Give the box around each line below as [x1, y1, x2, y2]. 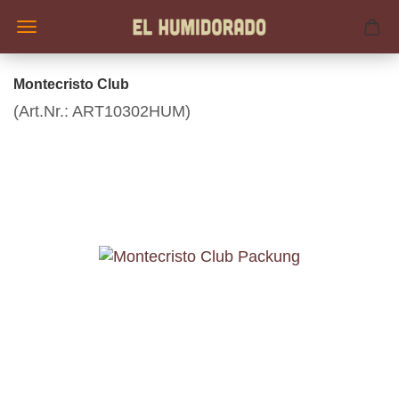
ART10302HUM [72, 102, 185, 120]
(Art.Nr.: [13, 102, 72, 120]
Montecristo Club [13, 77, 129, 92]
